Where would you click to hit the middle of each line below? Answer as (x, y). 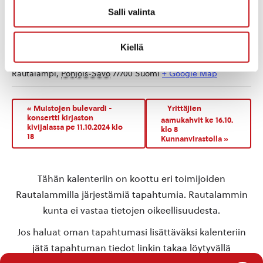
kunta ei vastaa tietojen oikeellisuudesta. (131, 210)
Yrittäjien (184, 108)
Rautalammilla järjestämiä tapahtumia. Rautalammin (131, 194)
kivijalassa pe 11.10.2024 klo (75, 127)
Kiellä (131, 47)
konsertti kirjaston (60, 118)
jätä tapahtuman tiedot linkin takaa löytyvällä (131, 248)
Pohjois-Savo (86, 74)
